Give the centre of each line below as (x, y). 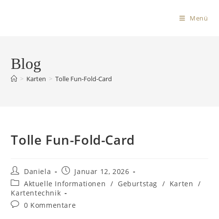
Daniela (38, 171)
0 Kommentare (50, 205)
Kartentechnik (36, 193)
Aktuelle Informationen (65, 184)
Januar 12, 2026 (102, 171)
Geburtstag (138, 184)
